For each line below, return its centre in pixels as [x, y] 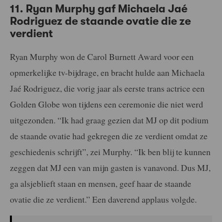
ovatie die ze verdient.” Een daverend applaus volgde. [103, 199]
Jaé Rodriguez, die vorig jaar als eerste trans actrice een [107, 88]
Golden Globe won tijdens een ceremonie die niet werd [107, 104]
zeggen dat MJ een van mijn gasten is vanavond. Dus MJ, [110, 167]
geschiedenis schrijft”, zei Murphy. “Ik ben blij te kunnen [110, 151]
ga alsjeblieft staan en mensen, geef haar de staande [101, 183]
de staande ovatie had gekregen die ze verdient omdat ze [109, 136]
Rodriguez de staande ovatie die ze [100, 21]
